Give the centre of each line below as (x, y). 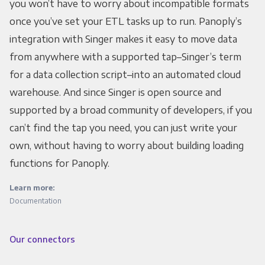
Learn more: (32, 188)
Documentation (35, 201)
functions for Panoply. (59, 164)
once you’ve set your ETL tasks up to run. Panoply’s (125, 22)
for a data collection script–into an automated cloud (125, 75)
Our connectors (42, 239)
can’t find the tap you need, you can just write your (123, 128)
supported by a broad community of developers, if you (130, 110)
